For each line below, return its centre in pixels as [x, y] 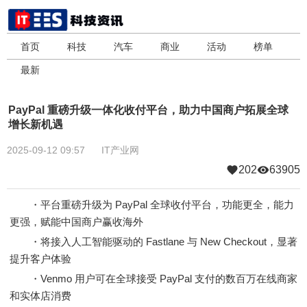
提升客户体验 [40, 259]
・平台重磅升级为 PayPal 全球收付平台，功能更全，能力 [152, 205]
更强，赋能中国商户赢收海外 [76, 222]
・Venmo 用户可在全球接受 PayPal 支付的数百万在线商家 [153, 279]
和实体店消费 [40, 296]
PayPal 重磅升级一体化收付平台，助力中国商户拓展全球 [148, 110]
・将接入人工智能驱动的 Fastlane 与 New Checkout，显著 [153, 242]
